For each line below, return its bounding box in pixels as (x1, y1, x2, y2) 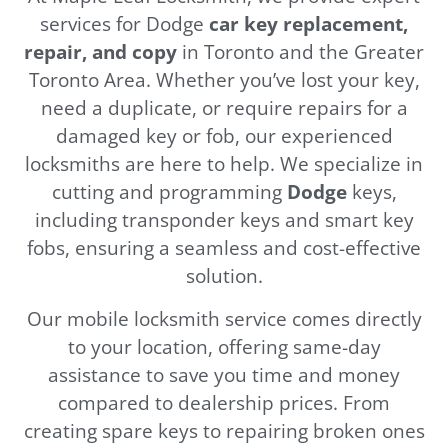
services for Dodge (40, 10, 209, 38)
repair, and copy (24, 38, 177, 66)
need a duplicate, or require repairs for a (40, 94, 408, 122)
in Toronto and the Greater (177, 38, 424, 66)
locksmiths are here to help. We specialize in (25, 150, 423, 178)
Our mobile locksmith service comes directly (26, 304, 422, 332)
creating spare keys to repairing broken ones (23, 416, 425, 444)
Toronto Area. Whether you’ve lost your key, (28, 66, 420, 94)
